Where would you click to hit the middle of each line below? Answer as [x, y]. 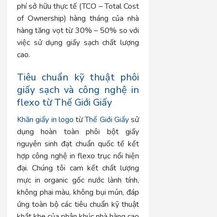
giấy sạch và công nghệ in [78, 90]
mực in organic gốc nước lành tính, [78, 180]
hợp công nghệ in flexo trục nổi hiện [78, 156]
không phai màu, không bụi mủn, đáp [78, 192]
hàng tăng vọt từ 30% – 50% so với [78, 30]
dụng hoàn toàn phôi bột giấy [78, 132]
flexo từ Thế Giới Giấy [64, 102]
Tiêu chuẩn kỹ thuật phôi [78, 77]
